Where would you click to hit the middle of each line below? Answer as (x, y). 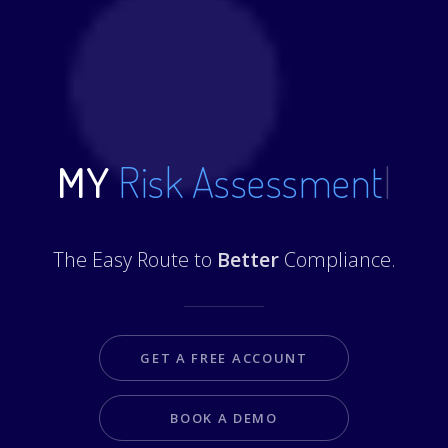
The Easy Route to (134, 259)
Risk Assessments (251, 181)
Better (247, 259)
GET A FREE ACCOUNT (224, 358)
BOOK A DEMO (224, 418)
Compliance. (337, 259)
